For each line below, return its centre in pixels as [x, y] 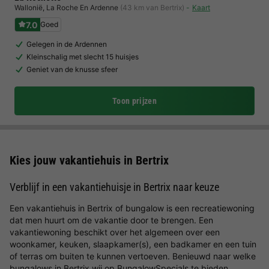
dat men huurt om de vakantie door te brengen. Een [111, 220]
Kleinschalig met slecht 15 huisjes [83, 57]
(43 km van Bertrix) [152, 8]
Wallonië [29, 8]
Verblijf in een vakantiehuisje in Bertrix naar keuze [114, 187]
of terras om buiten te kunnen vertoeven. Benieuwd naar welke [133, 256]
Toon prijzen [134, 101]
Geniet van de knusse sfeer [72, 69]
